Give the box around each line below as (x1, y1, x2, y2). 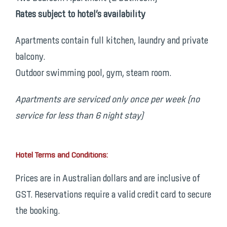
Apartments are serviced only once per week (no (15, 95, 200, 105)
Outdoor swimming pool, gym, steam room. (15, 69, 171, 79)
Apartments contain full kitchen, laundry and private (15, 36, 208, 46)
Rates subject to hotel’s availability (15, 10, 145, 20)
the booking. (15, 207, 60, 216)
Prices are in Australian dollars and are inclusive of (15, 174, 200, 184)
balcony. (15, 53, 45, 62)
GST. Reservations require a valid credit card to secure (15, 191, 211, 200)
